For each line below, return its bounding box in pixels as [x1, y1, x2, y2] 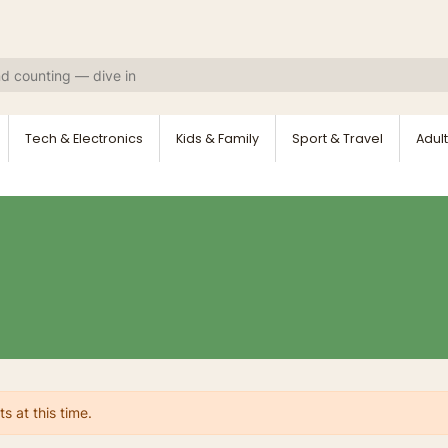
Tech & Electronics [25, 130, 143, 147]
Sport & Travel [292, 130, 383, 147]
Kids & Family [176, 130, 259, 147]
